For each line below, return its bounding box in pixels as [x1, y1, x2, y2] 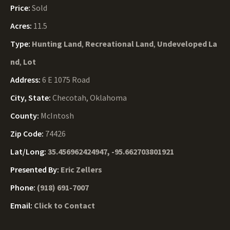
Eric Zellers [61, 164, 102, 175]
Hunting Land [32, 39, 82, 49]
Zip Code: [10, 128, 45, 139]
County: [10, 110, 41, 121]
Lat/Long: [10, 146, 48, 157]
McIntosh [41, 110, 74, 121]
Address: [10, 74, 42, 85]
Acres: [10, 21, 33, 31]
